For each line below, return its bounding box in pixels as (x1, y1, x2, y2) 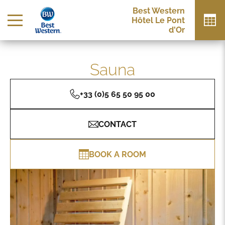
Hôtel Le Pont (132, 15, 185, 25)
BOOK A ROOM (89, 149, 146, 159)
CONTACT (98, 119, 137, 129)
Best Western (133, 6, 185, 16)
